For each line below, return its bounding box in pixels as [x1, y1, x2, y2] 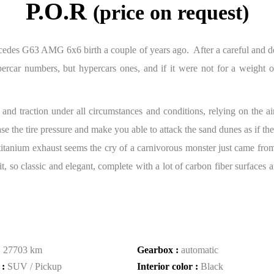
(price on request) [92, 1, 249, 24]
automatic [181, 245, 218, 255]
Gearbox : [137, 245, 181, 255]
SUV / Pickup [7, 261, 62, 272]
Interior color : [137, 261, 201, 272]
